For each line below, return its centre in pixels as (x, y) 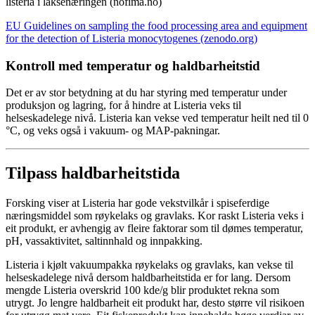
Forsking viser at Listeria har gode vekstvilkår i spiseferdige (137, 203)
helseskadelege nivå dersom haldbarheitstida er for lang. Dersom (148, 278)
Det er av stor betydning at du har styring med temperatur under (146, 93)
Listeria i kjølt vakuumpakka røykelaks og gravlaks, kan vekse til (149, 265)
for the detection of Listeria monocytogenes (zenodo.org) (131, 38)
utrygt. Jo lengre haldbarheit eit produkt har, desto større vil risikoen (155, 303)
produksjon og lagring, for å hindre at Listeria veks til (123, 105)
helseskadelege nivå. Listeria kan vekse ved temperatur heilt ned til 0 (157, 118)
